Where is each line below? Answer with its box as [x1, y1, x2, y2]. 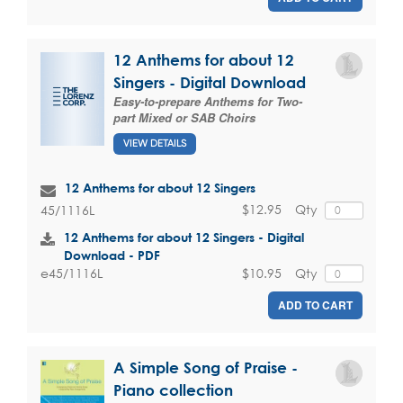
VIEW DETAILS [123, 138, 186, 150]
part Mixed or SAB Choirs [113, 108, 255, 126]
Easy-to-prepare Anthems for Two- [113, 92, 302, 110]
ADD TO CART [278, 297, 353, 314]
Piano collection [113, 381, 233, 399]
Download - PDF [64, 246, 160, 263]
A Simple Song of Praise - [113, 359, 298, 377]
